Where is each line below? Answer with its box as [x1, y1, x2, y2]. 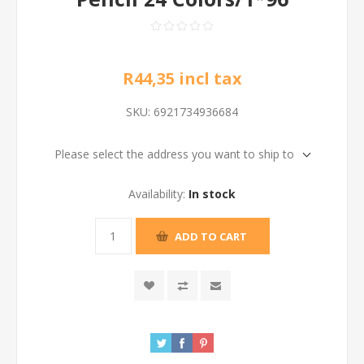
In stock [188, 186, 236, 201]
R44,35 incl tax [122, 67, 242, 89]
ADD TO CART [174, 228, 247, 244]
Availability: [128, 186, 185, 201]
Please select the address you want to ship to [54, 146, 294, 162]
